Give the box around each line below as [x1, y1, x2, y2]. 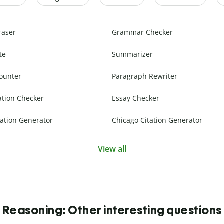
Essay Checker [112, 93, 159, 103]
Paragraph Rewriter [112, 71, 177, 81]
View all [97, 143, 126, 155]
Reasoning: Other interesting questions [2, 203, 222, 218]
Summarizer [112, 49, 153, 59]
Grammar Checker [112, 27, 173, 37]
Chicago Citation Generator [112, 115, 202, 125]
